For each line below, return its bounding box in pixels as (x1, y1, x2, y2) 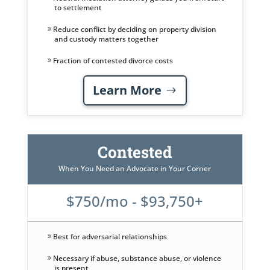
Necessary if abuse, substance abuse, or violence (52, 253, 221, 264)
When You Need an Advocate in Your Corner (58, 163, 212, 174)
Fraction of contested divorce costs (52, 55, 173, 66)
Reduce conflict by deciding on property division (52, 24, 216, 34)
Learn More (92, 82, 162, 98)
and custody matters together (54, 33, 159, 44)
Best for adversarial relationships (52, 231, 167, 242)
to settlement (54, 2, 102, 13)
